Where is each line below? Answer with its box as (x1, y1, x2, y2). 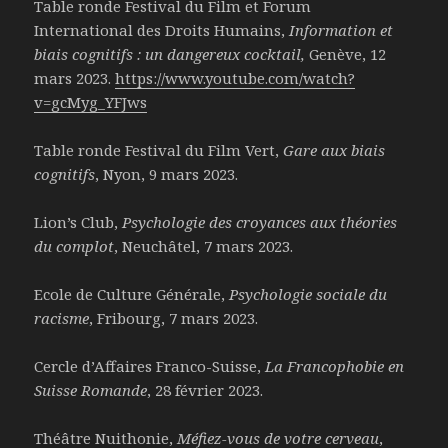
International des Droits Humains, (34, 20, 290, 41)
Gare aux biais (283, 140, 386, 161)
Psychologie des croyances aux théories (122, 212, 398, 233)
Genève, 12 (309, 44, 387, 65)
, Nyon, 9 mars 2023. (95, 164, 239, 185)
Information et (289, 20, 394, 41)
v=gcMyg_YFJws (34, 92, 148, 113)
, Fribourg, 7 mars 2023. (89, 308, 259, 329)
